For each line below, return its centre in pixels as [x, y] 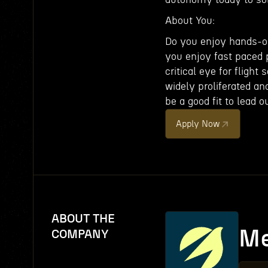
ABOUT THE [83, 219]
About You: [190, 21]
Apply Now [198, 124]
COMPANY [80, 234]
